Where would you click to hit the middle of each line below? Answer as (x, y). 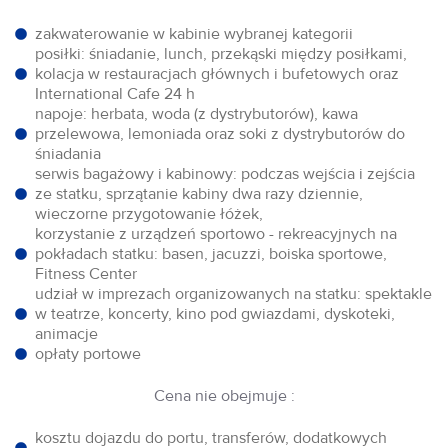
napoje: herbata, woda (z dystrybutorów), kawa (196, 113)
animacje (66, 333)
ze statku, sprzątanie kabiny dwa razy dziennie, (199, 193)
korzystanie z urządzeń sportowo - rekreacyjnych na (216, 233)
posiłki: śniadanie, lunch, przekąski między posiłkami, (221, 53)
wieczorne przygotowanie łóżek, (149, 213)
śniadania (68, 153)
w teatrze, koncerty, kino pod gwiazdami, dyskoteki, (215, 313)
